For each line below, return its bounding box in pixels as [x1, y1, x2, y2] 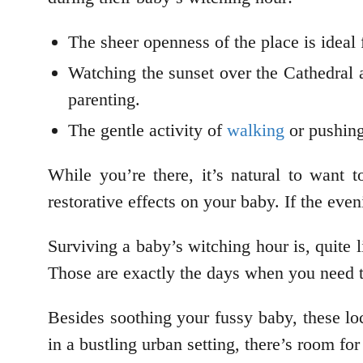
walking [227, 119, 284, 140]
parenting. [68, 88, 145, 109]
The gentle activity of [68, 119, 227, 140]
